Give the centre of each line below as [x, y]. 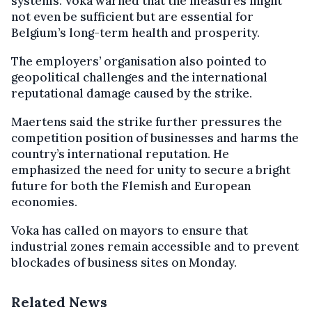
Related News [59, 302]
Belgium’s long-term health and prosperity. [135, 32]
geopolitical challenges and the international [139, 77]
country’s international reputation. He [120, 154]
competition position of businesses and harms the [155, 138]
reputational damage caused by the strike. [132, 93]
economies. [44, 202]
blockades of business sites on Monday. [124, 262]
